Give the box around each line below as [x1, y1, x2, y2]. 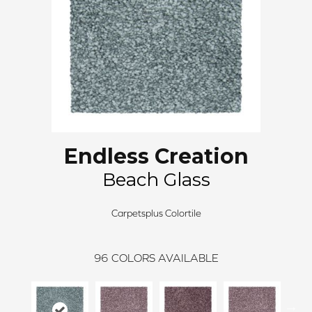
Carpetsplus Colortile [111, 208, 201, 219]
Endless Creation [63, 143, 249, 169]
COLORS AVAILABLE [111, 251, 219, 264]
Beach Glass [102, 169, 210, 191]
